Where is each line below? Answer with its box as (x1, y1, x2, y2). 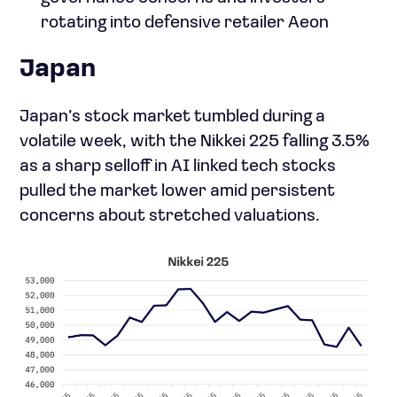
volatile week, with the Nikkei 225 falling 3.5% (19, 133, 370, 152)
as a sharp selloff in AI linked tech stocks (19, 158, 336, 176)
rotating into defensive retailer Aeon (41, 14, 329, 32)
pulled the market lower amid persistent (19, 183, 335, 201)
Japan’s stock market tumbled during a (19, 108, 325, 127)
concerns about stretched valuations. (19, 207, 320, 226)
